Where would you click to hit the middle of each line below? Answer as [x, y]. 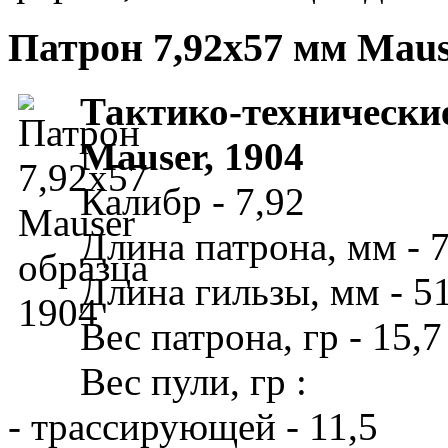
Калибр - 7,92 [192, 202]
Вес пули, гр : [193, 382]
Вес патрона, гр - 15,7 [261, 337]
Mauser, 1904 [192, 157]
